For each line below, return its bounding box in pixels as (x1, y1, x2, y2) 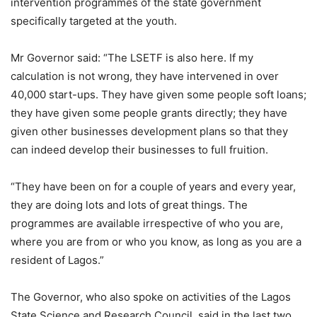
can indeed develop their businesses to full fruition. (11, 143, 268, 157)
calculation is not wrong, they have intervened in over (11, 69, 279, 83)
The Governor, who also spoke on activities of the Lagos (11, 290, 291, 304)
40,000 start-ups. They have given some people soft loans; (11, 88, 306, 102)
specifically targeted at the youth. (11, 14, 177, 28)
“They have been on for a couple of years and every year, (11, 180, 296, 194)
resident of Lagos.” (11, 253, 104, 267)
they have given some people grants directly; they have (11, 106, 287, 120)
